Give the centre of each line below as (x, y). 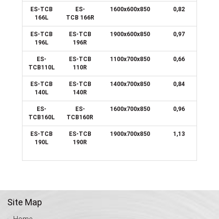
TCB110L (42, 67)
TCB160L (42, 117)
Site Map (25, 202)
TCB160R (80, 117)
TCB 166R (80, 17)
